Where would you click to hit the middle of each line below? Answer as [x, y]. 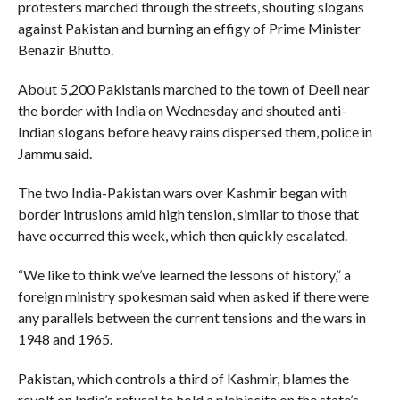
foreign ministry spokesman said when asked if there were [193, 296]
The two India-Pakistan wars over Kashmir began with [182, 192]
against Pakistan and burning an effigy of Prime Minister [189, 28]
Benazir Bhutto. [65, 50]
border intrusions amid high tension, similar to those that [188, 214]
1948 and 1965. [65, 339]
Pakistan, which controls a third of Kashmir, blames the [183, 378]
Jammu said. [54, 153]
